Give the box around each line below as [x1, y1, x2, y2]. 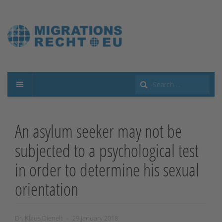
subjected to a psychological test [15, 138, 199, 163]
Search [135, 79, 162, 90]
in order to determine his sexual [15, 158, 199, 182]
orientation [15, 177, 78, 202]
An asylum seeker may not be [15, 119, 182, 144]
